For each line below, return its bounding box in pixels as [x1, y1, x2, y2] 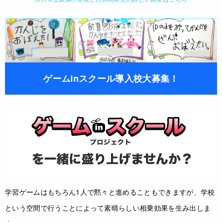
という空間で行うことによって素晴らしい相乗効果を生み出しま [5, 203, 211, 213]
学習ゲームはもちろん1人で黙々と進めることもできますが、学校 [5, 187, 215, 197]
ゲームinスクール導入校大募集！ [43, 71, 179, 85]
